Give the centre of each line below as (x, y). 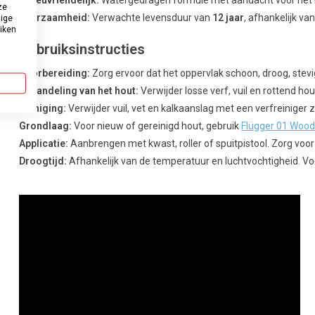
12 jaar (229, 18)
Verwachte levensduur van (152, 18)
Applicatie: (44, 144)
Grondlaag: (46, 126)
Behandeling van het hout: (79, 91)
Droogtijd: (43, 161)
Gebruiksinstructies (82, 50)
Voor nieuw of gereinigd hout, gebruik (157, 126)
